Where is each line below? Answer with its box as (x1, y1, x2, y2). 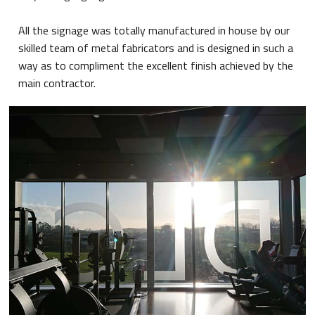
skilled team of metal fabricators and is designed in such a (18, 39, 294, 57)
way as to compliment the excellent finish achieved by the (18, 57, 294, 75)
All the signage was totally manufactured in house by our (18, 22, 290, 39)
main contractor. (18, 75, 96, 92)
